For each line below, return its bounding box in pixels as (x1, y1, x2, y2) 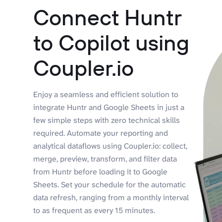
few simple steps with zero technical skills (33, 115, 180, 126)
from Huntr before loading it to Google (33, 166, 168, 177)
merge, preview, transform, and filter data (33, 154, 177, 165)
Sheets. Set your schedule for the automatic (33, 179, 186, 190)
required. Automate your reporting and (33, 128, 168, 139)
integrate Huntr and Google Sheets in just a (33, 102, 185, 113)
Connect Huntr (33, 3, 182, 31)
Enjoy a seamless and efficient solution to (33, 89, 179, 100)
